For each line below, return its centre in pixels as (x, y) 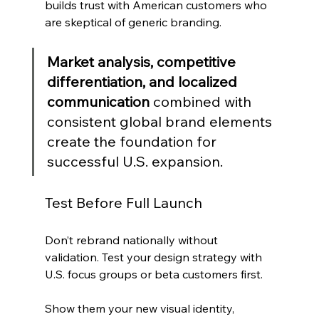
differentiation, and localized (143, 82)
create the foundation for (133, 142)
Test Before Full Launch (123, 203)
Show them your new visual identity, (141, 309)
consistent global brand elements (161, 122)
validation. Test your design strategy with (155, 257)
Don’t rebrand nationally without (132, 240)
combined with (202, 102)
